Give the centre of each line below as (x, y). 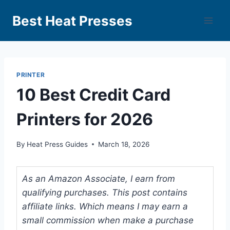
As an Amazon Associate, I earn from (99, 178)
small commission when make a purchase (108, 220)
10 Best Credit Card (93, 94)
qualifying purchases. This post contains (105, 192)
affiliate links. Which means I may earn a (105, 206)
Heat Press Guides (57, 144)
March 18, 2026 (124, 144)
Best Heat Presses (72, 21)
